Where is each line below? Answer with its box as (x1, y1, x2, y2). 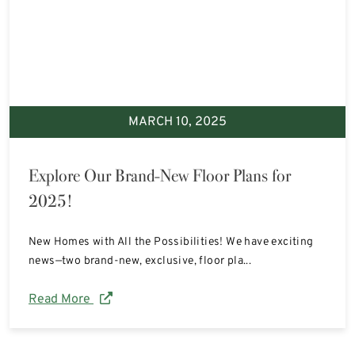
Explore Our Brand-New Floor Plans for (29, 163, 291, 187)
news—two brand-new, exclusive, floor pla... (29, 254, 252, 268)
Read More (29, 291, 94, 307)
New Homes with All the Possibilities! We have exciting (29, 235, 314, 249)
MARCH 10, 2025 (128, 113, 227, 130)
